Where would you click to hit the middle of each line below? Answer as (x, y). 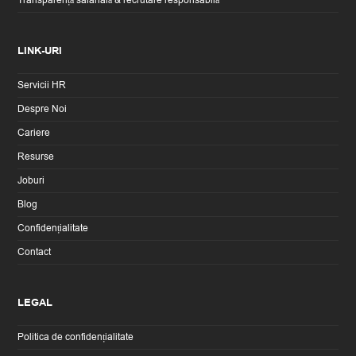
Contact (35, 252)
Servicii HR (42, 85)
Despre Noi (43, 108)
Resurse (36, 156)
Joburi (31, 180)
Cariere (34, 132)
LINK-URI (40, 50)
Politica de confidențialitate (76, 337)
